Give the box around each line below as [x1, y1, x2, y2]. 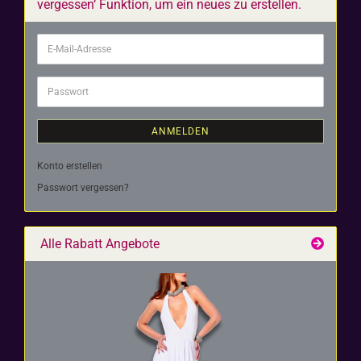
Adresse [47, 69, 81, 81]
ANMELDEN [151, 126, 210, 137]
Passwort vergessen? [37, 182, 129, 193]
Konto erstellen [37, 160, 102, 172]
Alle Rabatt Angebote [37, 236, 160, 251]
